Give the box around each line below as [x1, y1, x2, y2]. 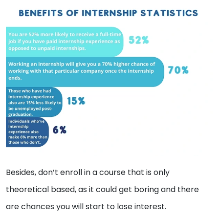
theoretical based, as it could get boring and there [6, 183, 199, 195]
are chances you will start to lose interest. [6, 200, 168, 212]
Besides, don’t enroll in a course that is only [6, 166, 170, 178]
